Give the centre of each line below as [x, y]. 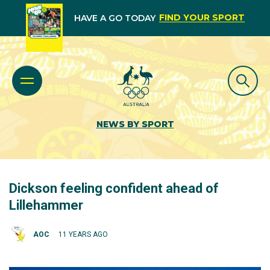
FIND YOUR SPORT [202, 17]
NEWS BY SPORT [135, 124]
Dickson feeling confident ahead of [114, 188]
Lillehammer [46, 205]
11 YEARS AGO [83, 234]
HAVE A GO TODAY [115, 18]
